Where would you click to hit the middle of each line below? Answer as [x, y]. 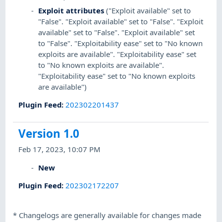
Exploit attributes [71, 10]
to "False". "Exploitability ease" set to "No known [121, 43]
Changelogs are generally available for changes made [110, 215]
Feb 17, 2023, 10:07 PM [60, 149]
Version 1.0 [49, 134]
